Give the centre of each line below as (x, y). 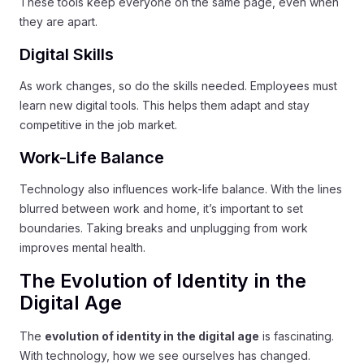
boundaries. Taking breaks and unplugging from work (164, 228)
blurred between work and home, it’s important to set (161, 208)
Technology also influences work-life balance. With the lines (181, 189)
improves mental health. (82, 247)
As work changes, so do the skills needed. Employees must (178, 86)
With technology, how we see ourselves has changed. (165, 355)
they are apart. (58, 22)
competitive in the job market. (98, 125)
